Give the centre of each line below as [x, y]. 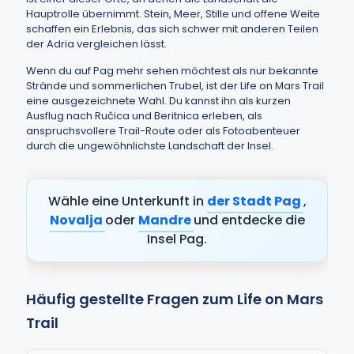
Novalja [77, 220]
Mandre [166, 220]
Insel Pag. [177, 239]
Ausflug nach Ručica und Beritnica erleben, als [144, 116]
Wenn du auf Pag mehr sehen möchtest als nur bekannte [172, 71]
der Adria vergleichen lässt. [96, 44]
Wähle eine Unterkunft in [127, 201]
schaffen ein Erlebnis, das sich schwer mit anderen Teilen [172, 29]
